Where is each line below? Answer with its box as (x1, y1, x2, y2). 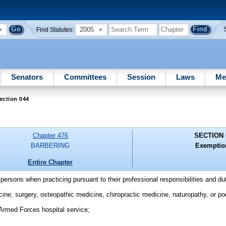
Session (127, 72, 155, 81)
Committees (64, 72, 106, 81)
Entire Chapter (28, 158, 73, 166)
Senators (11, 72, 43, 81)
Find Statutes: (36, 26, 74, 33)
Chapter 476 (32, 132, 68, 140)
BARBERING (31, 142, 70, 150)
